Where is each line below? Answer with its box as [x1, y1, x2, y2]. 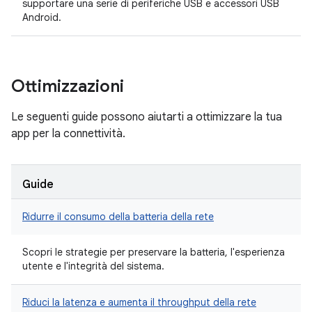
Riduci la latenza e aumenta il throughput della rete [22, 296, 256, 309]
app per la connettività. [11, 127, 125, 141]
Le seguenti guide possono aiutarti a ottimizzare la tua [11, 110, 282, 124]
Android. [22, 11, 61, 24]
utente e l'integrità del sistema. [22, 260, 164, 272]
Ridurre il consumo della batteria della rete [22, 210, 214, 223]
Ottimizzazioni [11, 76, 124, 97]
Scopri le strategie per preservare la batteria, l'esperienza [22, 246, 285, 258]
